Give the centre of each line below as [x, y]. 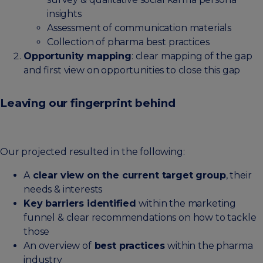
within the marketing [188, 204]
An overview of [58, 246]
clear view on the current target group [128, 176]
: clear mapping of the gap [192, 56]
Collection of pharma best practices [128, 42]
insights [64, 14]
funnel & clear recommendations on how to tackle [140, 218]
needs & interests [63, 190]
